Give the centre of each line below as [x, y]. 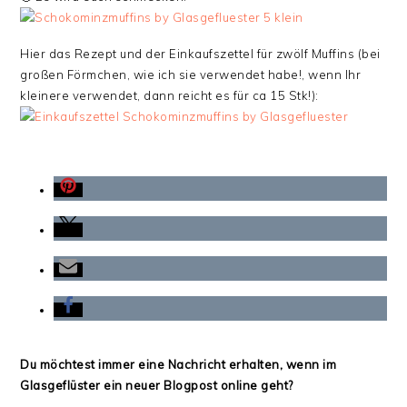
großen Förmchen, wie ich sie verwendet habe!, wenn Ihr [191, 74]
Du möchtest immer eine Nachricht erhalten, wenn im [179, 364]
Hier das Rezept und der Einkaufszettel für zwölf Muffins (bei [200, 54]
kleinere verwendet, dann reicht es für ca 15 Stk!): [169, 95]
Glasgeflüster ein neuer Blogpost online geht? [157, 385]
